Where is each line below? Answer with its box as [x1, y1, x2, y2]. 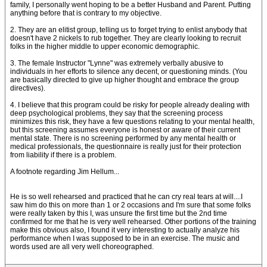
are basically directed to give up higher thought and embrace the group [10, 76, 239, 84]
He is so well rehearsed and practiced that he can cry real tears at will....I [10, 193, 243, 201]
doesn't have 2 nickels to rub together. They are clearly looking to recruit [10, 34, 241, 42]
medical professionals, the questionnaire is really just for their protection [10, 142, 241, 151]
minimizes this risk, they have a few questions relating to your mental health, [10, 117, 254, 126]
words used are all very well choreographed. [10, 243, 154, 251]
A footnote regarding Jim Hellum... [10, 167, 119, 176]
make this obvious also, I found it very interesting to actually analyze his [10, 226, 240, 234]
